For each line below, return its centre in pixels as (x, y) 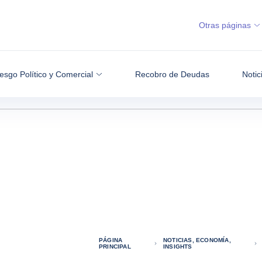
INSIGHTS (178, 247)
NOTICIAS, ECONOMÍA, (197, 240)
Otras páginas (225, 25)
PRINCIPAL (115, 247)
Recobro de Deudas (172, 74)
